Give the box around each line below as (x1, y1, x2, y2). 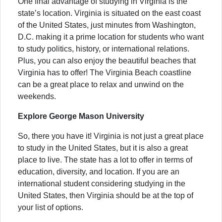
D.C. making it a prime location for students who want (18, 32, 204, 41)
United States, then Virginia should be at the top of (18, 191, 193, 200)
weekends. (18, 92, 56, 101)
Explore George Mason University (18, 111, 146, 120)
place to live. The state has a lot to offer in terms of (18, 155, 192, 164)
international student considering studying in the (18, 179, 185, 188)
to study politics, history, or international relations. (18, 44, 189, 53)
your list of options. (18, 203, 83, 212)
